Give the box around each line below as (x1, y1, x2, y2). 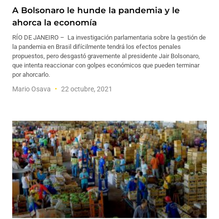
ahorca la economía (12, 18, 97, 27)
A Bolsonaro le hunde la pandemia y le (12, 5, 180, 15)
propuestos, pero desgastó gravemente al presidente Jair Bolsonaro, (12, 52, 200, 60)
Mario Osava (12, 85, 52, 93)
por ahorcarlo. (12, 71, 50, 78)
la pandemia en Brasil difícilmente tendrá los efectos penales (12, 43, 181, 50)
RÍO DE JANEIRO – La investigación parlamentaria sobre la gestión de (12, 34, 206, 41)
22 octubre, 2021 (60, 85, 112, 93)
